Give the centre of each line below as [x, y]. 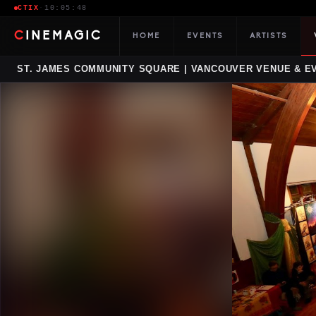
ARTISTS [268, 36]
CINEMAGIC [64, 36]
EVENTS [205, 36]
